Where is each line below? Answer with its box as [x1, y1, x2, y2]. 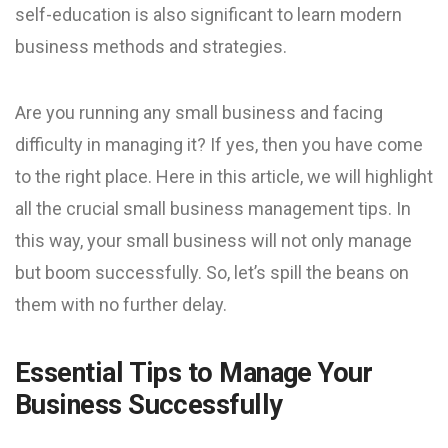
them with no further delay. [15, 294, 227, 315]
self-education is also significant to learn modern [15, 4, 402, 25]
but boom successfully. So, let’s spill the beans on [15, 262, 409, 283]
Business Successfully [15, 389, 283, 421]
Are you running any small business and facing [15, 102, 383, 123]
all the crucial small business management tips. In [15, 198, 411, 219]
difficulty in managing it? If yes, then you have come [15, 134, 423, 155]
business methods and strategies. [15, 36, 287, 57]
